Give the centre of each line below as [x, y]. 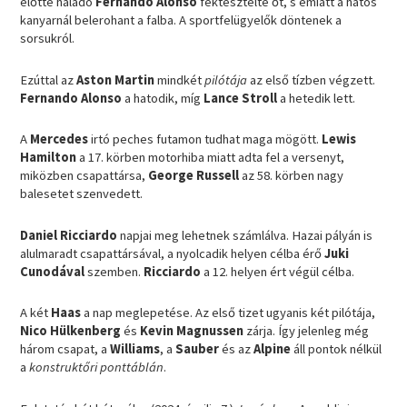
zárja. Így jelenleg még [308, 331]
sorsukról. [48, 39]
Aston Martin [117, 79]
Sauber [199, 349]
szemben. [116, 271]
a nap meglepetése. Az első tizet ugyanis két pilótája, [230, 313]
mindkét [181, 79]
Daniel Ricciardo [70, 235]
